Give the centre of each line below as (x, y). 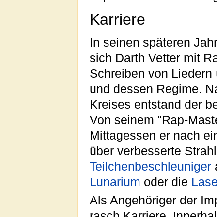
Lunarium (115, 182)
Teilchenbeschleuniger (150, 166)
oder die (166, 182)
